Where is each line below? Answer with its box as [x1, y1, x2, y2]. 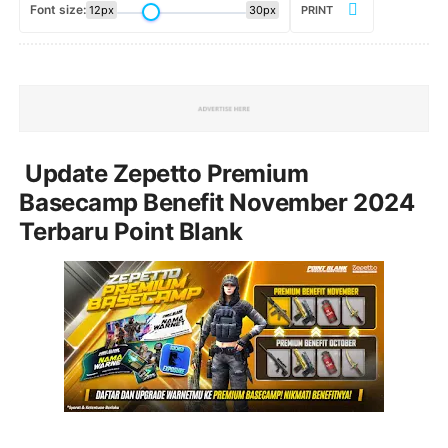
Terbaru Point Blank [19, 216, 243, 246]
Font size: [30, 2, 87, 18]
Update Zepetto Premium [19, 158, 309, 188]
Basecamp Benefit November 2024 [19, 187, 415, 217]
